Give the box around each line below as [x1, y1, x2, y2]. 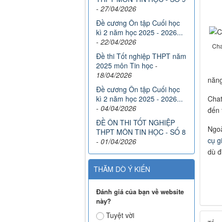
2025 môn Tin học [96, 60, 153, 71]
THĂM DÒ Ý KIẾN [94, 164, 150, 174]
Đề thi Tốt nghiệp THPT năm [96, 51, 186, 61]
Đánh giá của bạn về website [96, 187, 184, 197]
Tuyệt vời [106, 210, 134, 221]
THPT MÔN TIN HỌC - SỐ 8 [96, 127, 186, 137]
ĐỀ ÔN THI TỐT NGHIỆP [96, 117, 175, 128]
